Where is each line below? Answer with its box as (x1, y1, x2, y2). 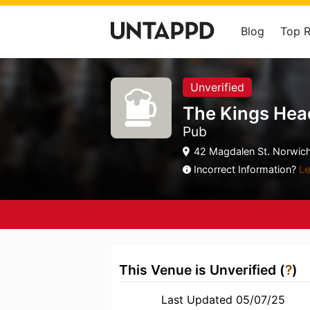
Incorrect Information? (194, 163, 299, 175)
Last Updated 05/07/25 (161, 293, 286, 307)
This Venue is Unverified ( (119, 262, 285, 278)
